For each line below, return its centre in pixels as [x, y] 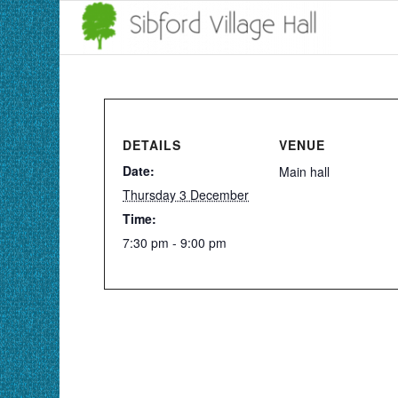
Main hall [305, 171]
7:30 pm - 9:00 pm [175, 243]
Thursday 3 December [186, 195]
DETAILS [152, 145]
